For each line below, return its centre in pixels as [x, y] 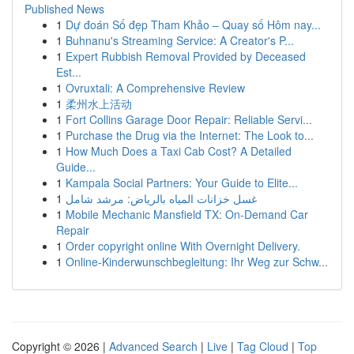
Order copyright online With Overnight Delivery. [183, 246]
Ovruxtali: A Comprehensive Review [155, 88]
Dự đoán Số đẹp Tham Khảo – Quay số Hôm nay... [193, 24]
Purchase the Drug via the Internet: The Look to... [190, 135]
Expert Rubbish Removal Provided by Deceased [186, 56]
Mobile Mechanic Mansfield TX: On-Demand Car [187, 214]
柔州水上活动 [99, 104]
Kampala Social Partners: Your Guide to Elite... [182, 183]
